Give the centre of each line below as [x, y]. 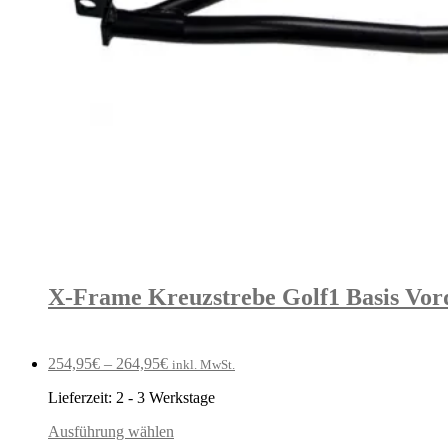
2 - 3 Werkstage [165, 398]
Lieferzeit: [82, 398]
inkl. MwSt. [203, 365]
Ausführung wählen [111, 432]
